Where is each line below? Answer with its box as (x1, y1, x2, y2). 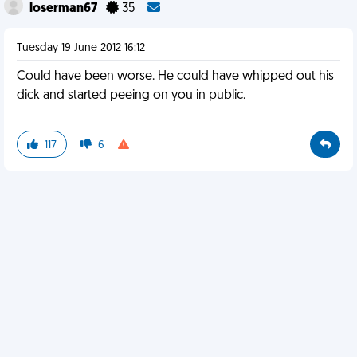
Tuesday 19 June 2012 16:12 (17, 42, 145, 54)
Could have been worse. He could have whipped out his (17, 70, 334, 83)
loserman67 (29, 2, 100, 15)
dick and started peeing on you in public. (17, 89, 245, 102)
